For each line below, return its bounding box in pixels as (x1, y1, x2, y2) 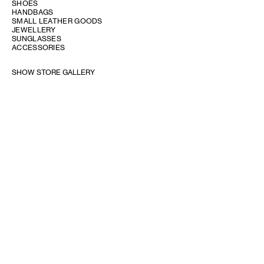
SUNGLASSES (12, 34, 61, 43)
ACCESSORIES (12, 43, 65, 52)
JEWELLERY (12, 25, 56, 34)
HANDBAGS (12, 8, 54, 16)
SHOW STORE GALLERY (12, 68, 95, 77)
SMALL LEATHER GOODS (12, 16, 103, 25)
